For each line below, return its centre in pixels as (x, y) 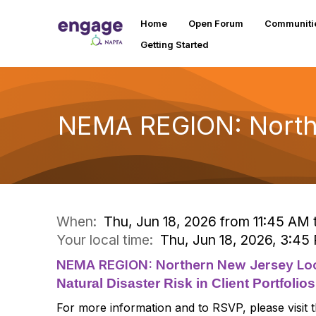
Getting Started (174, 44)
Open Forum (215, 23)
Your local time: (108, 240)
